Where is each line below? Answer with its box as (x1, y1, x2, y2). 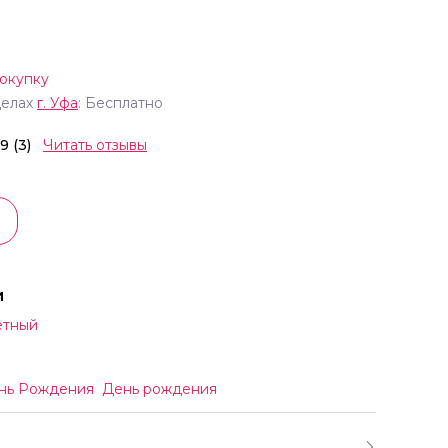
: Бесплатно (78, 94, 163, 113)
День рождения (102, 380, 217, 399)
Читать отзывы (43, 136, 147, 155)
